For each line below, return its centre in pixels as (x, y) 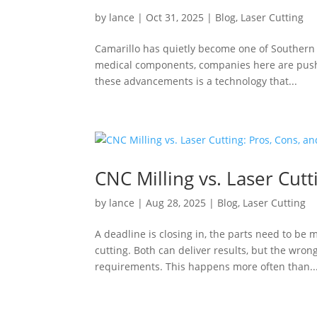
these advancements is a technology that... (196, 81)
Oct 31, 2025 (175, 17)
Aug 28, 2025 (176, 203)
